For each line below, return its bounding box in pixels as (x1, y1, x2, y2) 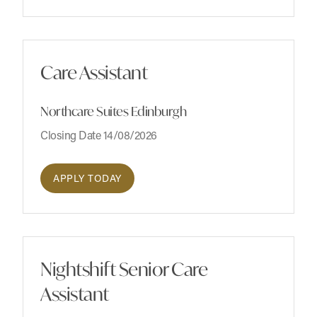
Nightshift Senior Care (40, 257, 207, 282)
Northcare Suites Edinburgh (40, 103, 186, 120)
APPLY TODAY (53, 171, 122, 185)
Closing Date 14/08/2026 (40, 127, 157, 143)
